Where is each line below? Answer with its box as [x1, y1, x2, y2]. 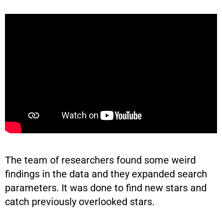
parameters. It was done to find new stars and [5, 181, 207, 194]
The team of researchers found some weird [5, 154, 196, 166]
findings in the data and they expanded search [5, 167, 207, 180]
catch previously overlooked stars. [5, 195, 157, 208]
